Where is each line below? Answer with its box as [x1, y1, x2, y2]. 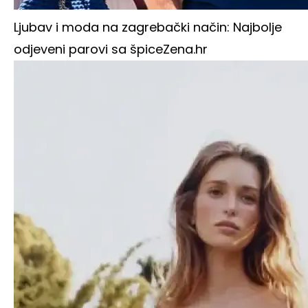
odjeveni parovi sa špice [14, 41, 163, 58]
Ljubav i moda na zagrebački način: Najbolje [14, 19, 282, 36]
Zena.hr [163, 41, 208, 58]
